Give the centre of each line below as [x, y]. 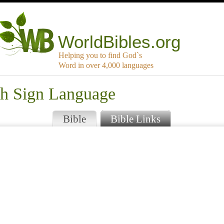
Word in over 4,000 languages [106, 65]
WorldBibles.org [119, 42]
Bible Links [135, 119]
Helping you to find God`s [100, 55]
